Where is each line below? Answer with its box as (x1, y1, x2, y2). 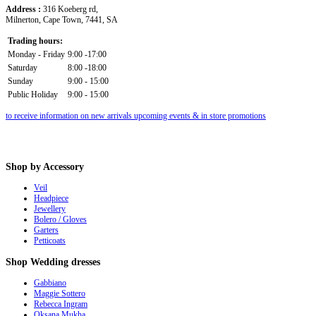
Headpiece (34, 193, 68, 204)
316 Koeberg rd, (41, 4, 98, 14)
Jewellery (34, 204, 66, 214)
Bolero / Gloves (34, 214, 87, 225)
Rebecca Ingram (34, 299, 87, 310)
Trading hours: (8, 36, 63, 46)
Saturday (8, 63, 37, 73)
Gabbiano (34, 278, 66, 288)
